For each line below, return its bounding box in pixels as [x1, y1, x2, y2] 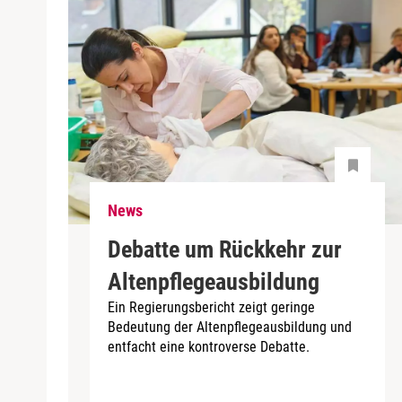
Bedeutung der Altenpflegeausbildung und [108, 318, 352, 336]
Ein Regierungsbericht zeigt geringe [108, 298, 315, 316]
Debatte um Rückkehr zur [108, 235, 342, 263]
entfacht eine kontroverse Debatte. [108, 337, 310, 355]
